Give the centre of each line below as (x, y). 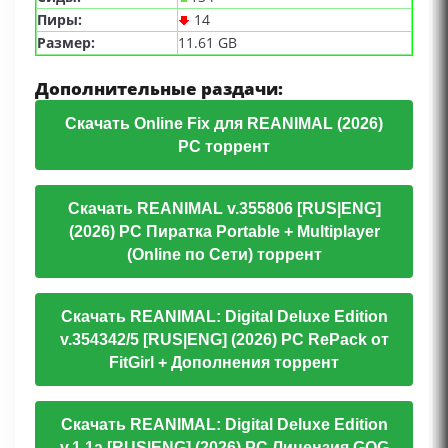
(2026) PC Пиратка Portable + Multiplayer (224, 232)
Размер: (66, 43)
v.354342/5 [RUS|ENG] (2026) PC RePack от (224, 340)
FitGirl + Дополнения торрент (224, 363)
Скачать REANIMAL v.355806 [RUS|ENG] (224, 209)
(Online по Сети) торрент (224, 255)
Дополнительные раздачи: (159, 89)
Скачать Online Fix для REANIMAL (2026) (224, 124)
